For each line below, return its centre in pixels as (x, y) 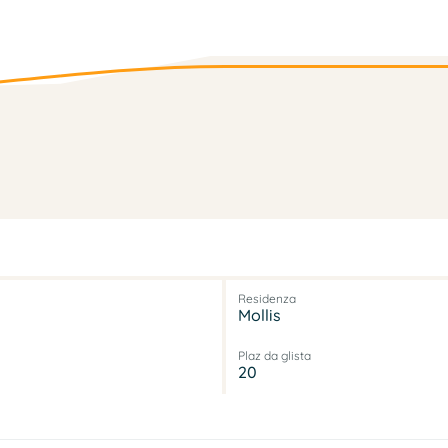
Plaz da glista (274, 355)
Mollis (259, 314)
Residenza (267, 298)
